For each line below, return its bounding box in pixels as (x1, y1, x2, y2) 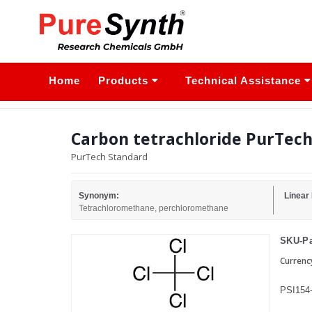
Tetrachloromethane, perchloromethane (79, 203, 228, 213)
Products (98, 75, 152, 86)
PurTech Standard (71, 150, 148, 163)
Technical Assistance (185, 75, 304, 86)
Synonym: (79, 191, 119, 201)
